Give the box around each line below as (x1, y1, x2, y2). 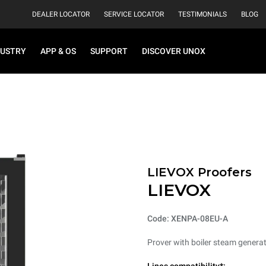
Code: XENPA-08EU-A (147, 214, 228, 223)
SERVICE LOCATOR (104, 10, 164, 18)
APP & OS (40, 46, 76, 56)
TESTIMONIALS (178, 10, 227, 18)
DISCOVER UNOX (142, 46, 205, 56)
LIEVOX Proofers (147, 165, 252, 179)
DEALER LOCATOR (32, 10, 90, 18)
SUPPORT (90, 46, 128, 56)
